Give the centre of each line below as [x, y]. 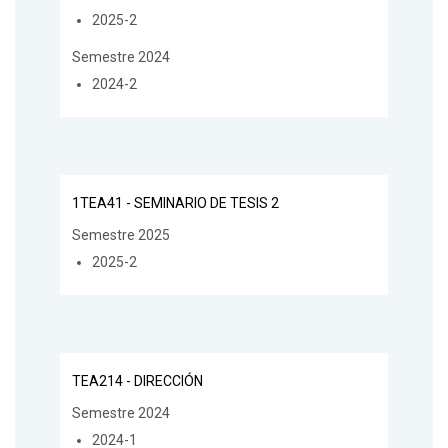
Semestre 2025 [121, 235]
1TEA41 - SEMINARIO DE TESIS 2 [175, 203]
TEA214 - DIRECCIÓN [137, 381]
